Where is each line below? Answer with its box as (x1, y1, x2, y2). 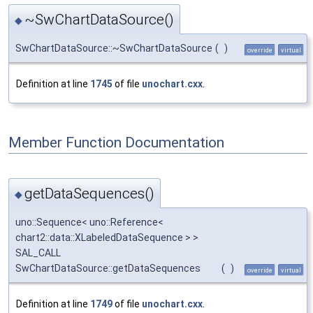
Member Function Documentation (8, 133, 224, 151)
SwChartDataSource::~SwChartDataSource (15, 43, 212, 54)
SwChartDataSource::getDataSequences (15, 262, 201, 274)
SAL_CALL (15, 247, 61, 259)
